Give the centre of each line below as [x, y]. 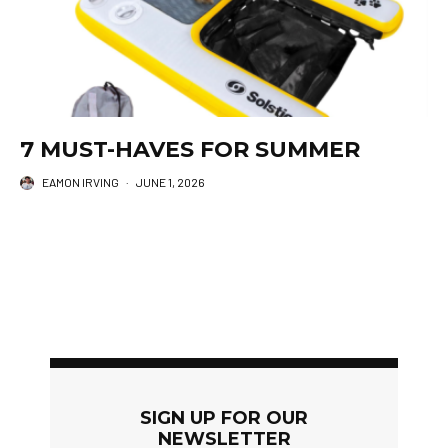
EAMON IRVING [80, 182]
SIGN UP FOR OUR [224, 418]
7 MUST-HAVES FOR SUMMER [190, 150]
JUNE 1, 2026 [170, 182]
